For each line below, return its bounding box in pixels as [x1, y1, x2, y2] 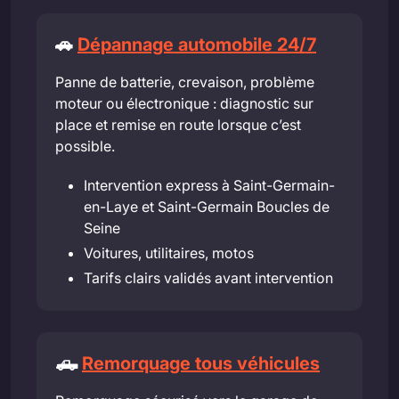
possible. [55, 137, 115, 156]
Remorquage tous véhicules [82, 353, 320, 375]
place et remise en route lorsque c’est [55, 116, 301, 134]
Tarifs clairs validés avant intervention [84, 269, 333, 288]
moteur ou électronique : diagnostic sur [55, 94, 313, 113]
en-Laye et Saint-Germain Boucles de [84, 198, 330, 216]
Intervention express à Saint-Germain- [84, 176, 335, 195]
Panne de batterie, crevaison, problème [55, 73, 314, 92]
